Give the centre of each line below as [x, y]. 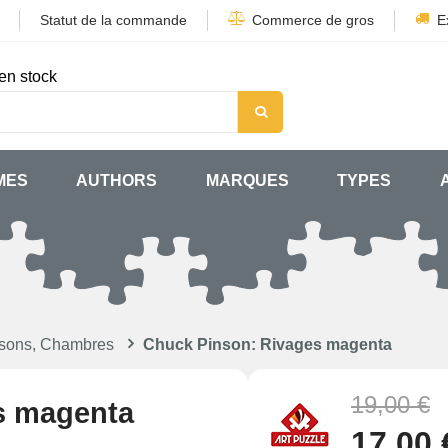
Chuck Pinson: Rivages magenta [267, 344]
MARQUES [247, 180]
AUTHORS [117, 180]
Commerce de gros [313, 20]
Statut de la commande [113, 20]
